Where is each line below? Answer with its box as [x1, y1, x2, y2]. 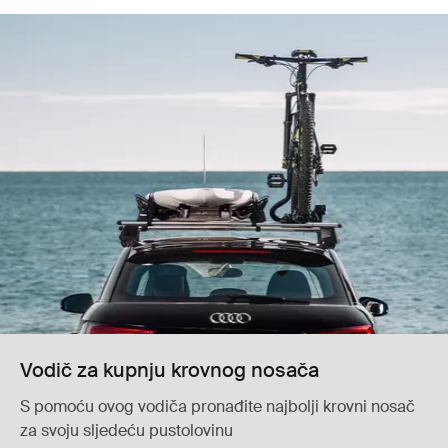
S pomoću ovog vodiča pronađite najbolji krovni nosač [20, 396, 415, 417]
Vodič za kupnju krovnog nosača [20, 357, 319, 383]
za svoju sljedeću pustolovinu [20, 420, 233, 441]
